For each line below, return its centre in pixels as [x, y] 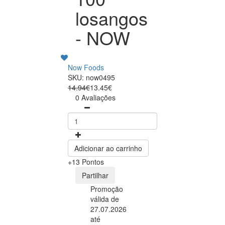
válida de [105, 199]
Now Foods [86, 67]
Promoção [107, 189]
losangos [111, 18]
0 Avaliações [95, 97]
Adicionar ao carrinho [108, 148]
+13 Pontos [86, 161]
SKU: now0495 [91, 77]
